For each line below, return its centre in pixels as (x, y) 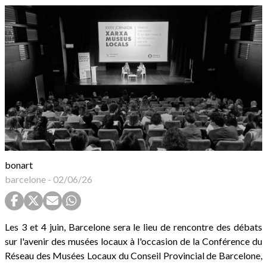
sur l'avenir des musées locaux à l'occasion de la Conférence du (133, 241)
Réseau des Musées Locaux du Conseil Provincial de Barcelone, (133, 255)
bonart (19, 164)
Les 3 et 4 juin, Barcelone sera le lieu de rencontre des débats (133, 226)
